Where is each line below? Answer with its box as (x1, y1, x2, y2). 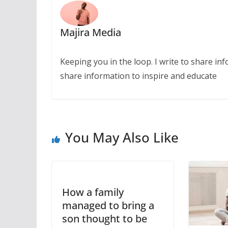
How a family (62, 185, 124, 199)
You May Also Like (65, 128, 179, 147)
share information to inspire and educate (60, 70, 217, 81)
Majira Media (60, 25, 121, 39)
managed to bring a (62, 198, 154, 213)
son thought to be (62, 212, 147, 226)
